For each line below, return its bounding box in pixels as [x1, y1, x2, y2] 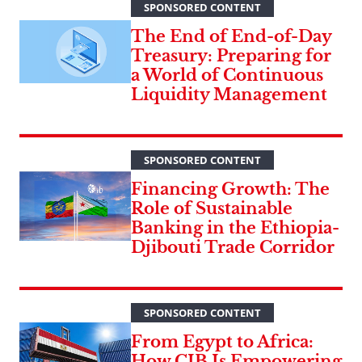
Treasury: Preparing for [131, 46, 331, 66]
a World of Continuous [131, 65, 323, 86]
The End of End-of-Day [131, 27, 331, 47]
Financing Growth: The [131, 179, 330, 200]
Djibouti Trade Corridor [131, 238, 335, 258]
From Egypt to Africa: [131, 332, 314, 352]
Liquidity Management [131, 85, 327, 105]
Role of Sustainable [131, 199, 293, 219]
